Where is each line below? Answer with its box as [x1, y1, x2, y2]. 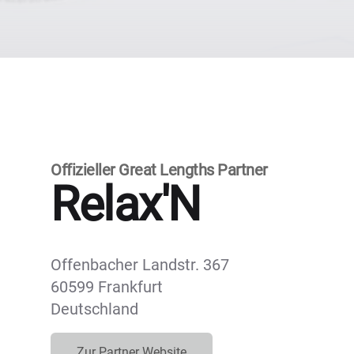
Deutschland [51, 299, 138, 319]
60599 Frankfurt [51, 277, 163, 297]
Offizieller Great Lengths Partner [51, 160, 268, 180]
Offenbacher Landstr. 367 [51, 255, 229, 275]
